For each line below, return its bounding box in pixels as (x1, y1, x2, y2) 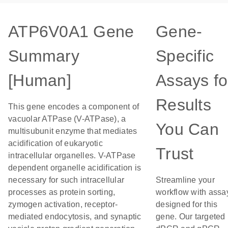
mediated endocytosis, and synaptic (8, 212, 141, 221)
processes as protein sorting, (8, 188, 116, 196)
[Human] (8, 71, 71, 90)
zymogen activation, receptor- (8, 200, 118, 209)
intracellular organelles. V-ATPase (8, 151, 136, 160)
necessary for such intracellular (8, 176, 124, 184)
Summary (8, 47, 79, 65)
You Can (156, 120, 219, 138)
